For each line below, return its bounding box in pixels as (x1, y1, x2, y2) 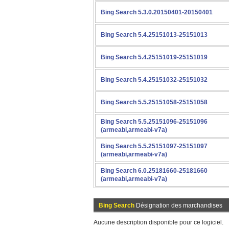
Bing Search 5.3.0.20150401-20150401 (101, 9, 213, 16)
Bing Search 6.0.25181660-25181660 (101, 167, 208, 174)
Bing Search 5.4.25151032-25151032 (101, 76, 208, 83)
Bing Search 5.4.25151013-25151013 (101, 31, 208, 38)
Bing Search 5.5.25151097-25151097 (101, 143, 208, 150)
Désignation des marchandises (134, 202, 222, 209)
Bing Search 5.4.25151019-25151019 (101, 54, 208, 61)
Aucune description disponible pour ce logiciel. (94, 219, 223, 226)
